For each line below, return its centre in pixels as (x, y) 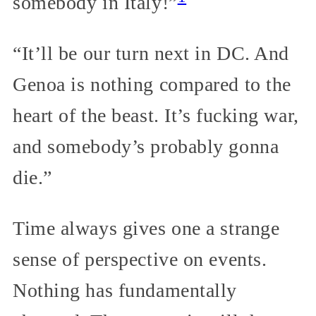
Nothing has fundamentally (125, 291)
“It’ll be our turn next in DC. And (151, 54)
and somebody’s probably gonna (146, 147)
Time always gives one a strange (146, 229)
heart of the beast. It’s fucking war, (156, 116)
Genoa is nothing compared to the (152, 85)
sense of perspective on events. (140, 260)
